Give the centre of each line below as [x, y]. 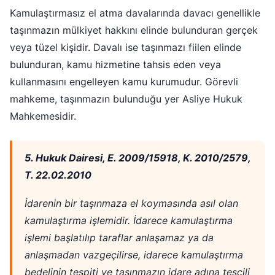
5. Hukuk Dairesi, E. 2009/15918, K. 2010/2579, [137, 157]
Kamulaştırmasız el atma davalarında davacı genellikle [135, 13]
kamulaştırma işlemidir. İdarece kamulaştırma [129, 221]
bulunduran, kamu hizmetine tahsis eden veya [115, 65]
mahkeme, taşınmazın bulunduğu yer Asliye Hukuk [126, 99]
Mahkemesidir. [43, 116]
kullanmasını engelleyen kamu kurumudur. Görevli [124, 82]
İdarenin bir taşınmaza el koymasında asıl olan [131, 203]
